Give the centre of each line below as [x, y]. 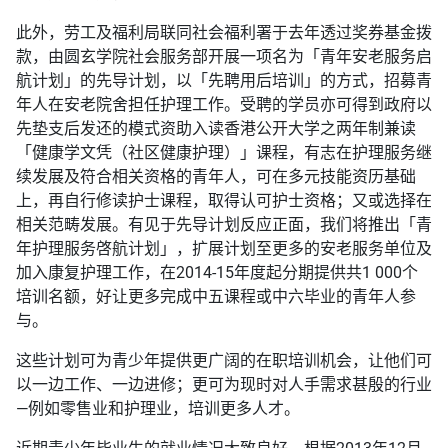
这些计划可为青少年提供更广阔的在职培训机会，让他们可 [224, 361]
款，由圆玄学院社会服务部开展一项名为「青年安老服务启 [224, 57]
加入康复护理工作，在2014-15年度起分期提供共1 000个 [217, 273]
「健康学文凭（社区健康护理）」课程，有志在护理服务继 [224, 153]
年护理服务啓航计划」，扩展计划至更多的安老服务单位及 [224, 249]
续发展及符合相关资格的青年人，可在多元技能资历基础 [216, 177]
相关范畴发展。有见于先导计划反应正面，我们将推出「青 [224, 225]
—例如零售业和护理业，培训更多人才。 [158, 409]
